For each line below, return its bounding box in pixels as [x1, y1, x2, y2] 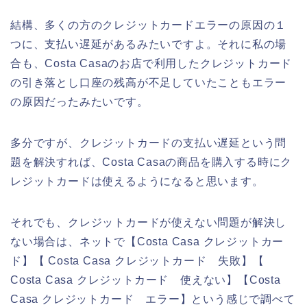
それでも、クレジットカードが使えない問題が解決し [10, 216, 287, 228]
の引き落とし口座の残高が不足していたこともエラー [10, 76, 287, 88]
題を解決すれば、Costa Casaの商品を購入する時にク [10, 156, 293, 168]
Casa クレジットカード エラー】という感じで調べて [10, 293, 295, 305]
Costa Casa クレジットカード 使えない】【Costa [10, 273, 281, 286]
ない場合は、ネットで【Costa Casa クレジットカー [10, 235, 284, 247]
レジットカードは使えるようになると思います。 [10, 175, 264, 187]
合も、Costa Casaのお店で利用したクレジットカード [10, 57, 293, 69]
